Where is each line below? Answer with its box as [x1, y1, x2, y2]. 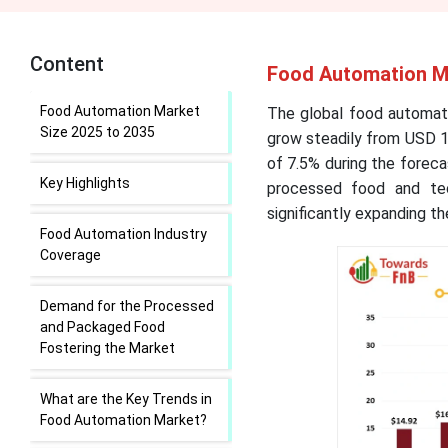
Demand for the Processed [40, 298, 214, 314]
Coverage [40, 247, 101, 263]
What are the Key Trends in [40, 391, 212, 407]
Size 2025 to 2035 [40, 124, 155, 140]
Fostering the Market [40, 340, 175, 356]
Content [30, 52, 104, 76]
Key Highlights [40, 175, 130, 191]
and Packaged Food [40, 319, 165, 335]
